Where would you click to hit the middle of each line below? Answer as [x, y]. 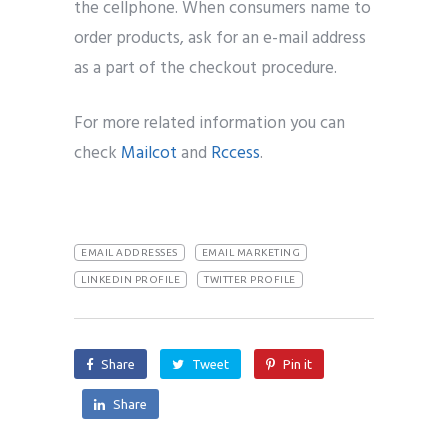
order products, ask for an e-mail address [220, 38]
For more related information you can [209, 123]
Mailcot [149, 153]
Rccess [235, 153]
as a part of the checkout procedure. [205, 68]
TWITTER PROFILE [250, 279]
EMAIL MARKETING [250, 252]
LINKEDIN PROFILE [130, 279]
